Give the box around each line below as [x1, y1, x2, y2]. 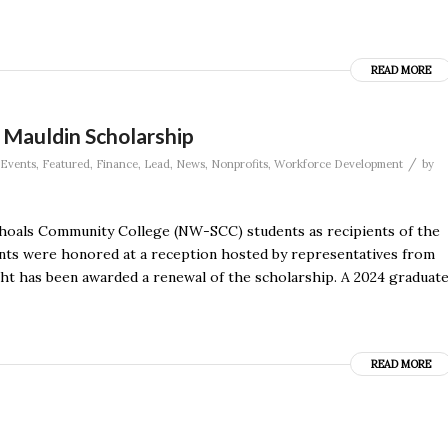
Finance [96, 156, 138, 171]
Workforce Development [274, 156, 403, 171]
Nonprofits [211, 156, 268, 171]
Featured [42, 156, 90, 171]
